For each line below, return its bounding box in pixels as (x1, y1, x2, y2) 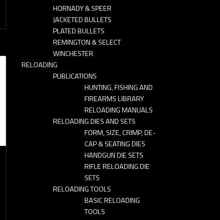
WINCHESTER (53, 48, 93, 59)
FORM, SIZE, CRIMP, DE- (84, 127, 156, 138)
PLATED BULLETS (53, 25, 105, 36)
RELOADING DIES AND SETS (53, 115, 136, 127)
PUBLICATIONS (53, 70, 97, 82)
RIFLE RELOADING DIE (84, 161, 150, 172)
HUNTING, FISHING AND (84, 82, 153, 93)
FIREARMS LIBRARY (84, 93, 144, 104)
